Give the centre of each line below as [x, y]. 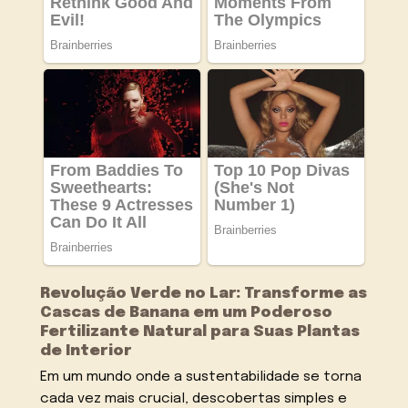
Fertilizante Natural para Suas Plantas [200, 332]
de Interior [87, 352]
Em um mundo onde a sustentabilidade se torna [201, 377]
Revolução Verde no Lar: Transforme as [204, 294]
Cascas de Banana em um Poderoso [187, 313]
